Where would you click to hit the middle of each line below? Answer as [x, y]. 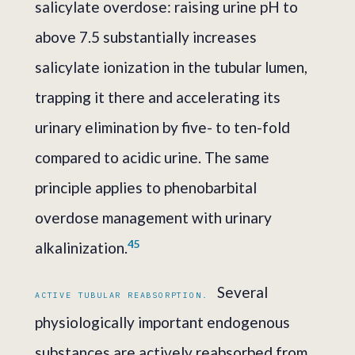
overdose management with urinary [153, 217]
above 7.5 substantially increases [146, 36]
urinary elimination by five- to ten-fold [162, 127]
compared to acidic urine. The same [152, 157]
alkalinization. [81, 247]
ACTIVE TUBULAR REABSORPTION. [122, 295]
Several [241, 292]
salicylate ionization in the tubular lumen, [171, 67]
